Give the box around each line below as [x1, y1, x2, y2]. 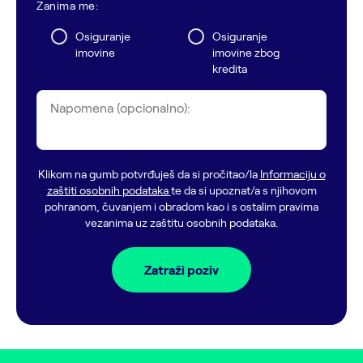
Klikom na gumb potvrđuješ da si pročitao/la [37, 167, 260, 181]
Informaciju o [259, 167, 326, 181]
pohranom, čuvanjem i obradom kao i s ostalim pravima [45, 199, 318, 213]
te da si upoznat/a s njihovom [170, 183, 317, 197]
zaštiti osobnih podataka [46, 183, 171, 197]
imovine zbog [212, 45, 280, 59]
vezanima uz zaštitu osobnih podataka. [85, 216, 278, 229]
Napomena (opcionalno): [50, 100, 190, 115]
